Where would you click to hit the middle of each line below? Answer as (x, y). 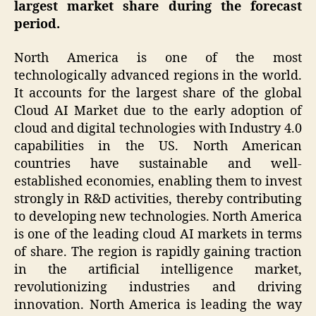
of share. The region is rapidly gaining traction (158, 252)
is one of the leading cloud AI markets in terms (158, 234)
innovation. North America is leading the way (158, 305)
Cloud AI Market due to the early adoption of (158, 111)
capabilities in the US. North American (158, 146)
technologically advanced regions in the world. (158, 75)
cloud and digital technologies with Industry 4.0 (158, 128)
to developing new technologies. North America (158, 217)
